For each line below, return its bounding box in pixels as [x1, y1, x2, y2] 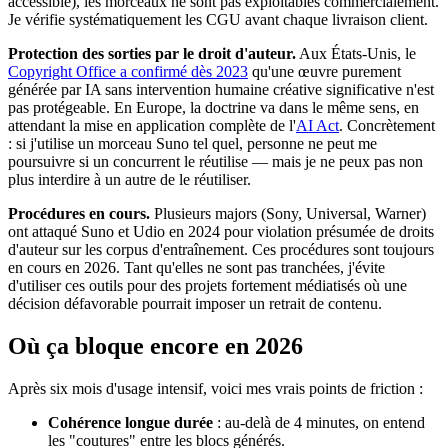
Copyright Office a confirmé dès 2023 [8, 62, 248, 80]
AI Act [296, 116, 339, 134]
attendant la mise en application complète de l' [8, 116, 296, 134]
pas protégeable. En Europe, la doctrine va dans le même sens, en [8, 98, 419, 116]
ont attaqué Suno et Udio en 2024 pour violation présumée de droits [8, 222, 434, 240]
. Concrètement [339, 116, 435, 134]
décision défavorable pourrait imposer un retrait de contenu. [8, 294, 382, 312]
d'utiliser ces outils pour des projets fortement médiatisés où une [8, 276, 407, 294]
